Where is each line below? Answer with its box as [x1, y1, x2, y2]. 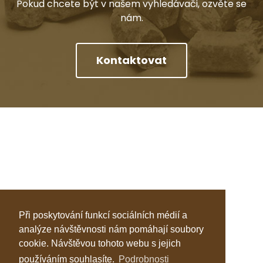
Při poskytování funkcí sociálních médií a [19, 210, 187, 221]
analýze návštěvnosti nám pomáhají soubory [19, 224, 204, 235]
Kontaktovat [96, 53, 167, 68]
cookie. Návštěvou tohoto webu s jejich [19, 238, 181, 249]
